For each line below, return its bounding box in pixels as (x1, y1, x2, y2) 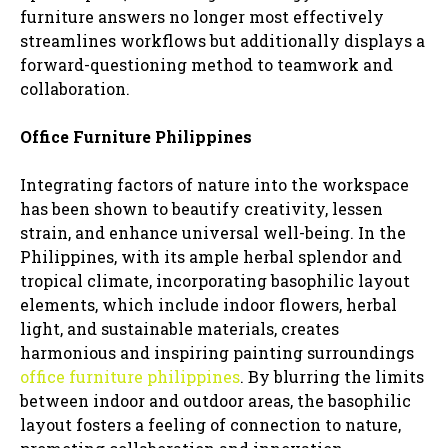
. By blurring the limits (240, 365, 424, 387)
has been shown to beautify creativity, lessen (20, 197, 383, 219)
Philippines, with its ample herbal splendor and (20, 245, 402, 267)
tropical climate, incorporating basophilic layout (20, 269, 410, 291)
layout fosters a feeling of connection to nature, (20, 413, 401, 435)
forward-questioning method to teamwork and (20, 53, 393, 75)
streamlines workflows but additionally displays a (20, 29, 425, 51)
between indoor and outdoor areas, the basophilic (20, 389, 411, 411)
